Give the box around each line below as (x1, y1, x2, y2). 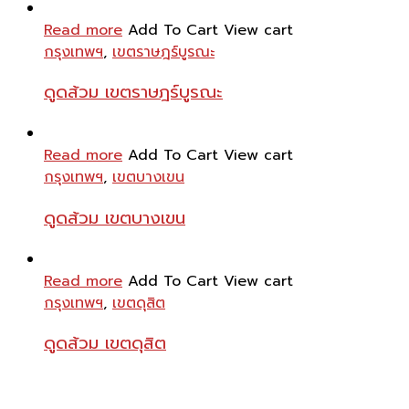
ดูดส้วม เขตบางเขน (44, 204, 185, 231)
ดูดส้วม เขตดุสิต (44, 330, 166, 357)
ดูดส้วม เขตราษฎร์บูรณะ (44, 79, 223, 106)
